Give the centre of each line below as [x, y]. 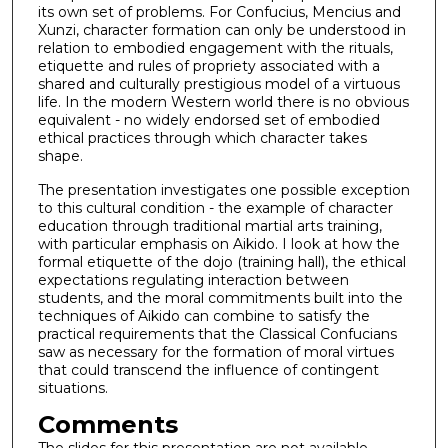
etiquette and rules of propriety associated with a [208, 65]
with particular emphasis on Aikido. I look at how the [218, 244]
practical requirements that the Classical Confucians [217, 334]
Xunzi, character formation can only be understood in [221, 29]
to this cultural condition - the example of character [215, 208]
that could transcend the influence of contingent [208, 370]
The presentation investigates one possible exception [223, 190]
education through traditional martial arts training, [209, 226]
